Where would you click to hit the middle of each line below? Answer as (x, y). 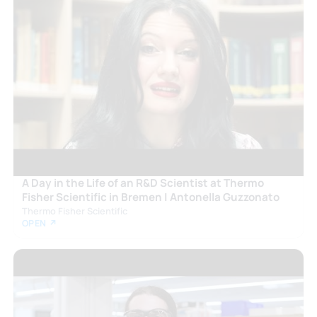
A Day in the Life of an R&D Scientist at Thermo (143, 183)
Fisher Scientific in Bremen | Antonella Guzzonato (150, 197)
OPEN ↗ (40, 224)
